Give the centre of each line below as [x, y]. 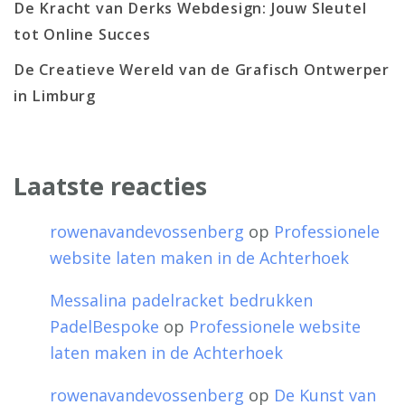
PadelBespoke [104, 327]
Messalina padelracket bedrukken [181, 301]
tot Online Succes [82, 34]
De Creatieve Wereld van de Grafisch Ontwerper [202, 69]
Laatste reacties [110, 185]
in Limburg [55, 95]
